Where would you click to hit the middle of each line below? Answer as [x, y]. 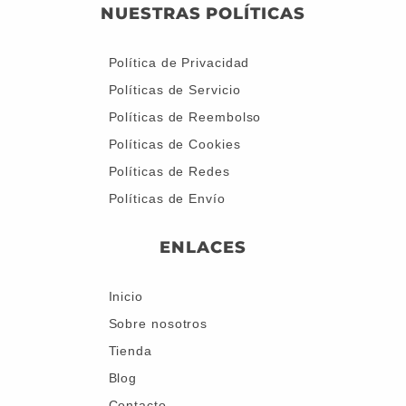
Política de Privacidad [179, 62]
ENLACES [203, 247]
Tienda [130, 350]
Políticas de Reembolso [185, 116]
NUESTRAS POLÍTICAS [203, 13]
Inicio [126, 296]
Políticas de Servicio [174, 89]
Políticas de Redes [169, 171]
